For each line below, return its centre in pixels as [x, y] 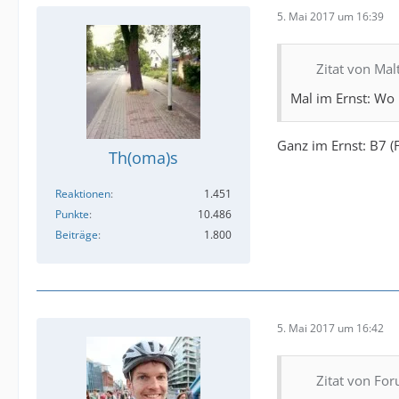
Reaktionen [83, 194]
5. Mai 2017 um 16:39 [330, 16]
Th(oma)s [143, 158]
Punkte [72, 214]
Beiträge [77, 235]
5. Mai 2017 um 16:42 [330, 328]
